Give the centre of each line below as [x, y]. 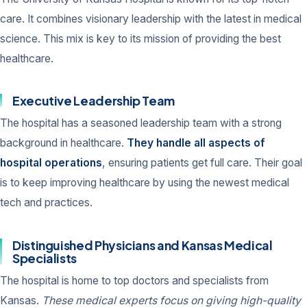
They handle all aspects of [196, 143]
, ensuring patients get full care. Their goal [202, 163]
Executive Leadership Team [94, 101]
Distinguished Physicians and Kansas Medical [143, 245]
